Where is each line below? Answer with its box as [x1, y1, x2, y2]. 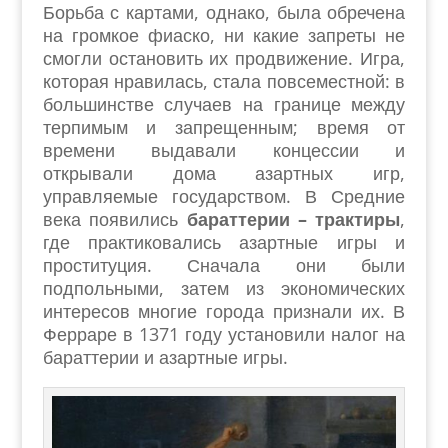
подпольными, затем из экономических [42, 276, 406, 300]
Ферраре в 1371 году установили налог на [42, 322, 406, 346]
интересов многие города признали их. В [42, 299, 406, 323]
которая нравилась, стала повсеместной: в [42, 69, 406, 93]
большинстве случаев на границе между [42, 92, 406, 116]
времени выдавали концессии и [42, 138, 406, 162]
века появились [42, 207, 187, 231]
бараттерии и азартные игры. [42, 345, 288, 369]
